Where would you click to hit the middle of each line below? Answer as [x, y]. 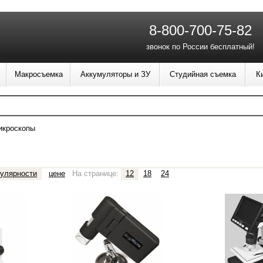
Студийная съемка [203, 74]
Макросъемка [38, 74]
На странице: [95, 173]
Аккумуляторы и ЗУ [115, 74]
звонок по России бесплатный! [200, 47]
